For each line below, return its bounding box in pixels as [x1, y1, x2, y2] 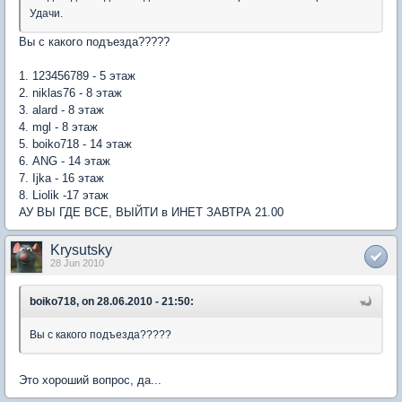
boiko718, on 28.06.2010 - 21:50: [30, 294, 194, 308]
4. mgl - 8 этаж [19, 119, 98, 134]
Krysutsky [50, 241, 112, 258]
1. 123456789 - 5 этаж [19, 68, 135, 83]
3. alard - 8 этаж [19, 102, 104, 117]
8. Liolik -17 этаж [19, 188, 109, 202]
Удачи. [30, 6, 63, 20]
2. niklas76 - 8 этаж [19, 85, 122, 100]
